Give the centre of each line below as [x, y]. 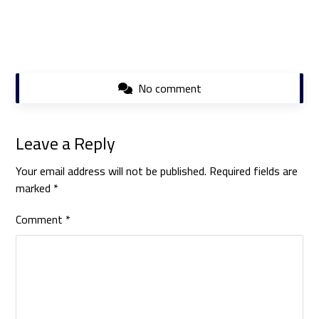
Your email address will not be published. [111, 171]
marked [35, 188]
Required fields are [254, 171]
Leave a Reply [66, 143]
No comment [169, 88]
